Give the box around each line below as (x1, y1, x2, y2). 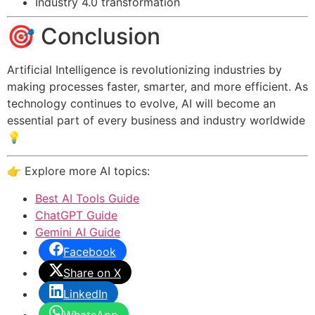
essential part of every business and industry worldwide (7, 112, 305, 127)
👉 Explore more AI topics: (7, 164, 150, 179)
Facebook (63, 244, 116, 259)
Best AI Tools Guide (35, 191, 139, 205)
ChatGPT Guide (35, 207, 117, 222)
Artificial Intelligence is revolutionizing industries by (7, 62, 282, 77)
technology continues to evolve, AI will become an (7, 96, 276, 110)
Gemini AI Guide (35, 224, 120, 239)
